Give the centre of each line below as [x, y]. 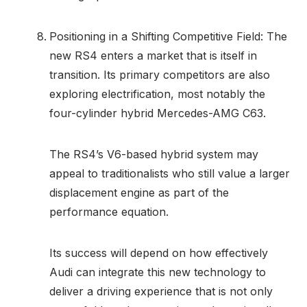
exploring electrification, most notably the [157, 94]
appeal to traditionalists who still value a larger [170, 173]
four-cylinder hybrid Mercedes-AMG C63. [158, 113]
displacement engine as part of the [139, 192]
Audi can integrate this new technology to [158, 272]
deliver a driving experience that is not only [161, 291]
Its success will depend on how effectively [159, 253]
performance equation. [109, 211]
